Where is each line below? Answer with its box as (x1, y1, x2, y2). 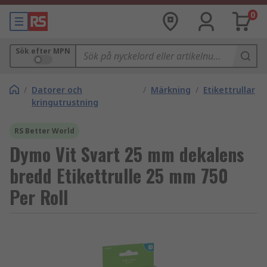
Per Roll (10, 184, 68, 210)
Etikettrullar (203, 84, 255, 95)
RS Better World (14, 126, 74, 136)
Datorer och (32, 84, 82, 95)
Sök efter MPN (15, 46, 70, 56)
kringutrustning (32, 97, 98, 108)
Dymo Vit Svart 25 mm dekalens (10, 141, 244, 167)
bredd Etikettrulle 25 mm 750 (10, 162, 228, 189)
